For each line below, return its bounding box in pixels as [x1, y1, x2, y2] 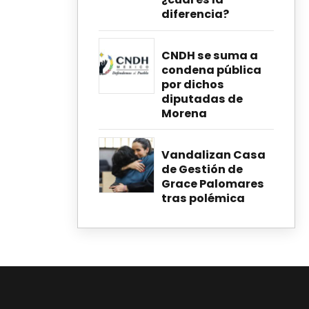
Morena [161, 106, 207, 122]
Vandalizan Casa [161, 146, 266, 163]
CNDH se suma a [161, 48, 258, 64]
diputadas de [161, 91, 243, 108]
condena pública [161, 62, 261, 79]
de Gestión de [161, 161, 243, 177]
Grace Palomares [161, 175, 264, 192]
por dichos [161, 77, 224, 93]
